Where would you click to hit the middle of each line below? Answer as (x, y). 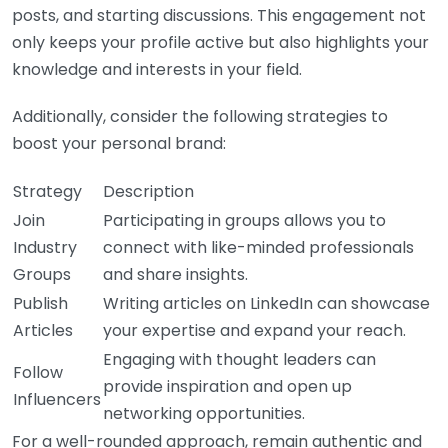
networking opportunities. (204, 413)
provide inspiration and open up (227, 386)
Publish (40, 303)
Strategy (47, 191)
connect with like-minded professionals (258, 247)
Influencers (57, 399)
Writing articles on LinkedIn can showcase (266, 303)
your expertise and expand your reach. (254, 330)
